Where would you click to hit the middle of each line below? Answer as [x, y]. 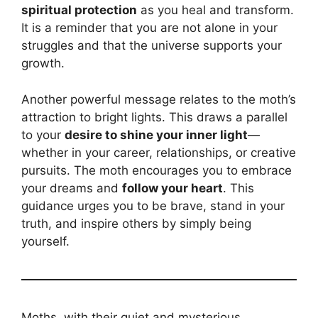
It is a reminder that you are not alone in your [149, 28]
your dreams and [72, 188]
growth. [43, 64]
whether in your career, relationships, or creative [159, 152]
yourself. [45, 241]
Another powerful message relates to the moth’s [159, 99]
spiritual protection [79, 10]
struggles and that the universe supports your [152, 46]
